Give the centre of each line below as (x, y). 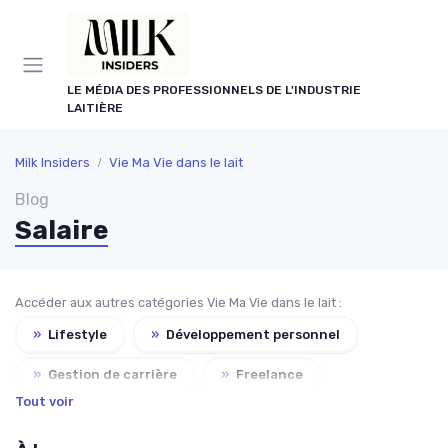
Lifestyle (76, 334)
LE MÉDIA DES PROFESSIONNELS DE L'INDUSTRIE (214, 90)
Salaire (61, 230)
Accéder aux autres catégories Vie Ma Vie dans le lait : (178, 302)
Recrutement (221, 415)
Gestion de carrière (111, 375)
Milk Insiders (52, 162)
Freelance (268, 375)
